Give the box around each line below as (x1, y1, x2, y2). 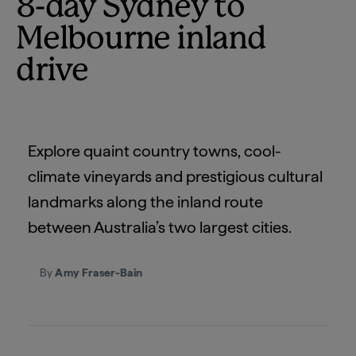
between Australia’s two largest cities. (28, 218, 292, 237)
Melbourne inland (16, 25, 266, 55)
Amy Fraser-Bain (55, 266, 142, 279)
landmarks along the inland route (28, 192, 263, 211)
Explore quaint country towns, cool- (28, 141, 281, 161)
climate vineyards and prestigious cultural (28, 167, 323, 186)
